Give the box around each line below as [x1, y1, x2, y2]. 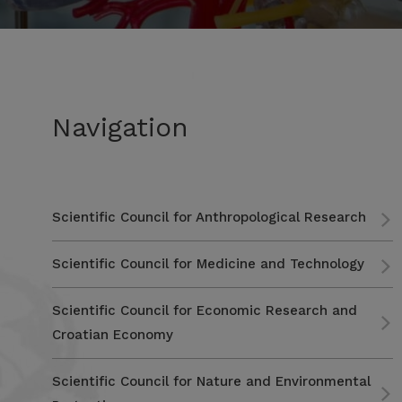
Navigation [51, 111, 188, 143]
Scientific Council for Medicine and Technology [51, 256, 364, 272]
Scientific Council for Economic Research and [51, 302, 357, 319]
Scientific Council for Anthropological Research [51, 209, 366, 225]
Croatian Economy [51, 327, 173, 343]
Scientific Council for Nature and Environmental [51, 373, 371, 389]
